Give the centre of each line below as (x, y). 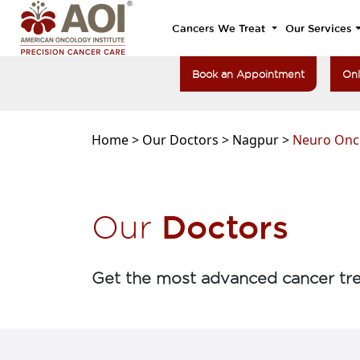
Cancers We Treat (221, 28)
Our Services (319, 28)
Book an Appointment (248, 74)
